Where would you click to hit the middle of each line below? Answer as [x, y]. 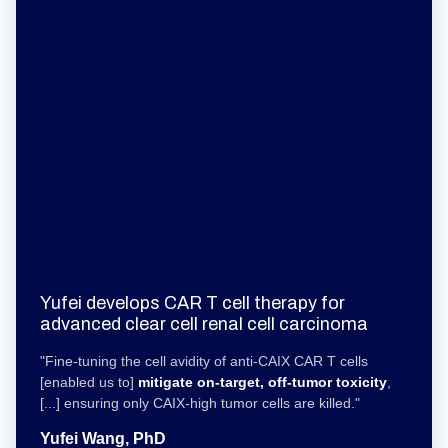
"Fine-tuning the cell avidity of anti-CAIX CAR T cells [204, 361]
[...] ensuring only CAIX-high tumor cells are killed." [200, 403]
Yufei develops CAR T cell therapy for [192, 303]
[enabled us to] [89, 382]
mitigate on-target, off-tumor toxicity [262, 382]
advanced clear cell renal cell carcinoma [204, 324]
